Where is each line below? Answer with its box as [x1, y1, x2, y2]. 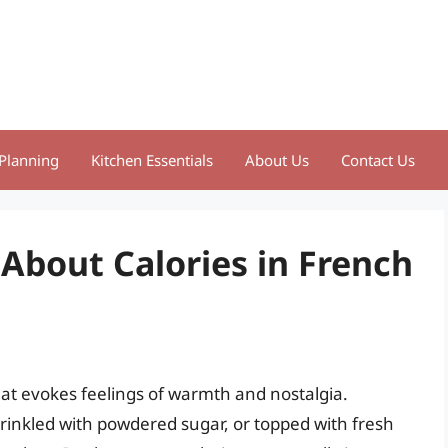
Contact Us [341, 150, 415, 170]
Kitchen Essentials [91, 150, 213, 170]
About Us [245, 150, 309, 170]
